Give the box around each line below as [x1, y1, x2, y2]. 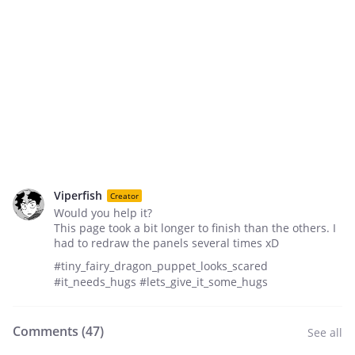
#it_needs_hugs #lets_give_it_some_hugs [54, 274, 268, 289]
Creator [110, 189, 139, 201]
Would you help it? [54, 205, 152, 220]
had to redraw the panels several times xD [54, 235, 279, 250]
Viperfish [54, 188, 102, 203]
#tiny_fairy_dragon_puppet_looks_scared [54, 258, 268, 273]
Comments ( [13, 323, 86, 340]
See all [307, 325, 342, 340]
